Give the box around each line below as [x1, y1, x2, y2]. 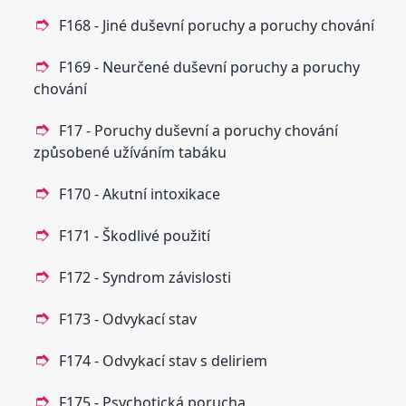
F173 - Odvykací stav [59, 308, 198, 329]
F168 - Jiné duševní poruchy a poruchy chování [59, 14, 375, 35]
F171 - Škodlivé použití [59, 225, 211, 246]
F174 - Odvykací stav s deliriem [59, 350, 268, 371]
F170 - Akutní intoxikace [59, 183, 221, 204]
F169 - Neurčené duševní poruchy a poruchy [59, 56, 361, 77]
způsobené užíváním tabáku [34, 141, 227, 162]
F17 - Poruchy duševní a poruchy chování [59, 120, 339, 140]
